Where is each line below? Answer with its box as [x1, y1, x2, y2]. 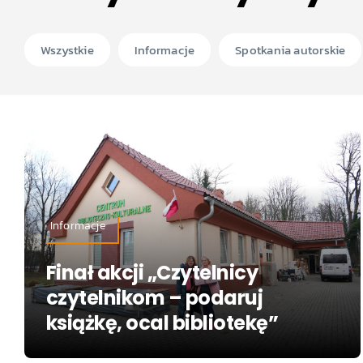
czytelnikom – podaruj [45, 284, 263, 311]
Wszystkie [40, 41, 94, 60]
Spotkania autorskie [235, 41, 346, 60]
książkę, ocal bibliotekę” [45, 309, 279, 336]
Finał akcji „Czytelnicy [45, 258, 258, 286]
